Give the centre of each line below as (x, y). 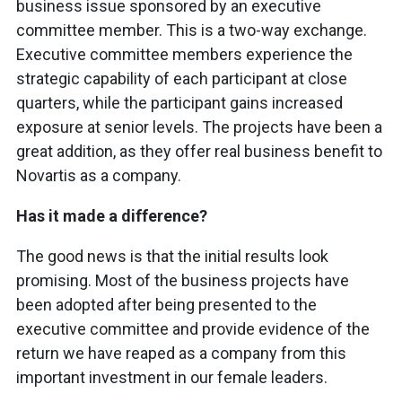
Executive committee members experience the (184, 55)
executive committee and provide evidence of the (193, 329)
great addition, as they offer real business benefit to (199, 152)
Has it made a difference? (112, 216)
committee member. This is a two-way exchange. (192, 31)
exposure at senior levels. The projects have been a (199, 127)
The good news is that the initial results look (172, 257)
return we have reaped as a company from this (181, 354)
